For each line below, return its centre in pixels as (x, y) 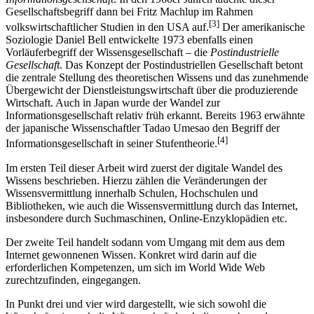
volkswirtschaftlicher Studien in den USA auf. (107, 27)
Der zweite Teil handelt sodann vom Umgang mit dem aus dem (145, 242)
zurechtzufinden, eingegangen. (73, 280)
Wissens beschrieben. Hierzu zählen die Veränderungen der (136, 180)
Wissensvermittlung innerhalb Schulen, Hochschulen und (132, 193)
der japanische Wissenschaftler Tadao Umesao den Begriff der (143, 128)
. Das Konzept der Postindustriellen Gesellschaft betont (181, 65)
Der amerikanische (262, 27)
